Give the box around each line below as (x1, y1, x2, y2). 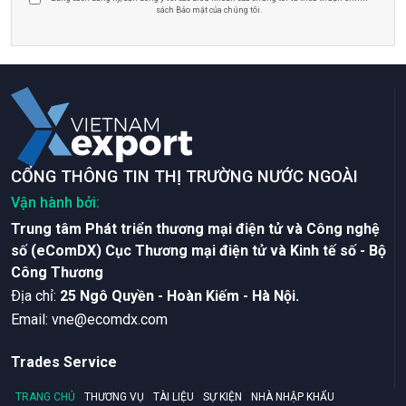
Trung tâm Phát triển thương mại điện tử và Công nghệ (11, 219, 380, 237)
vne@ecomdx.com (52, 310, 168, 328)
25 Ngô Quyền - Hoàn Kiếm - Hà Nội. (60, 286, 299, 304)
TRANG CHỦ (15, 390, 75, 403)
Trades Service (11, 353, 117, 371)
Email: (11, 310, 52, 328)
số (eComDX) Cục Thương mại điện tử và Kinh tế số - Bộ (11, 241, 386, 259)
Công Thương (11, 263, 103, 281)
